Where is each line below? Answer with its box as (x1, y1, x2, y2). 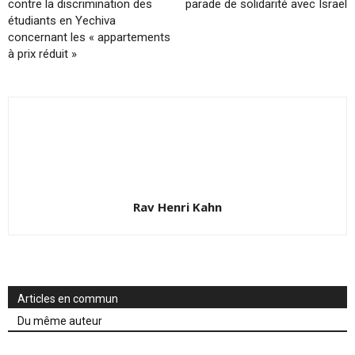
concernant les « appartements (8, 30, 170, 45)
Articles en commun (17, 292, 118, 306)
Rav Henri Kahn (133, 199, 222, 216)
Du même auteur (17, 315, 102, 328)
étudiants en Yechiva (8, 13, 116, 29)
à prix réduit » (8, 47, 77, 62)
